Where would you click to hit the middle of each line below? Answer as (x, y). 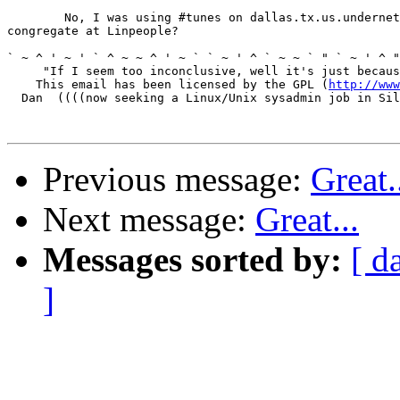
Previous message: (177, 179)
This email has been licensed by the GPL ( (168, 85)
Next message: (149, 220)
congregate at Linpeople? (93, 31)
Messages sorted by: (192, 260)
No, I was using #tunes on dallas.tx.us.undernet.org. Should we (36, 18)
